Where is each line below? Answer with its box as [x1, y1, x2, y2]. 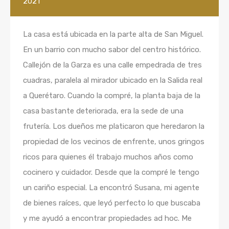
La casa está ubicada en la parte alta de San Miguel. [23, 30, 203, 39]
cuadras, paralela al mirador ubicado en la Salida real [23, 76, 202, 85]
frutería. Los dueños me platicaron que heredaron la [23, 122, 204, 131]
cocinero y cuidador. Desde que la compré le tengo [23, 168, 199, 177]
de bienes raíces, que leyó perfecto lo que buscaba [23, 198, 200, 208]
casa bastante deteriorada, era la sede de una [23, 106, 184, 116]
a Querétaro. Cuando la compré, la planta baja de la [23, 91, 200, 100]
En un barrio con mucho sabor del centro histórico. [23, 45, 201, 54]
